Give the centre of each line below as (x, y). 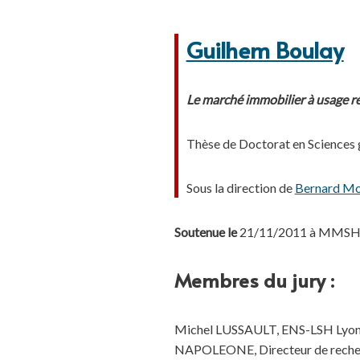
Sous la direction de (240, 188)
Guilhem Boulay (265, 49)
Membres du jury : (254, 280)
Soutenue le (205, 232)
